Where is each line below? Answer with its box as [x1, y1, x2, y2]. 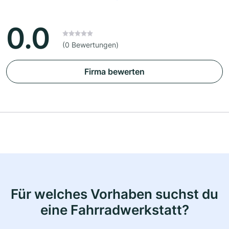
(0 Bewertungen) [62, 40, 119, 50]
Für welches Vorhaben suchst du [11, 186, 218, 202]
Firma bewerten [84, 66, 145, 77]
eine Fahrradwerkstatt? [40, 201, 189, 218]
